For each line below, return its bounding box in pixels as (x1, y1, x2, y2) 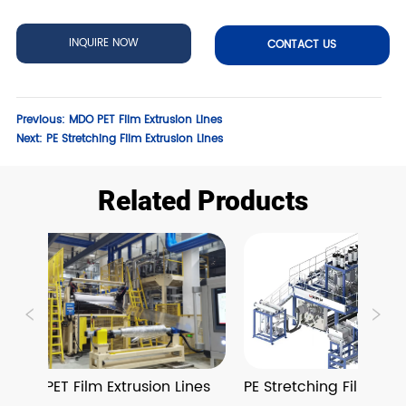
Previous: (16, 111, 70, 129)
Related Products (98, 184, 308, 217)
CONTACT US (267, 35, 337, 53)
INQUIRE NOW (69, 34, 140, 52)
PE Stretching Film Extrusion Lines (46, 130, 224, 148)
